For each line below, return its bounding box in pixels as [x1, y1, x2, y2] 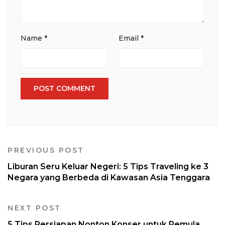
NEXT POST [8, 203, 61, 212]
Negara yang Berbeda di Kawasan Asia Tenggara [8, 172, 210, 182]
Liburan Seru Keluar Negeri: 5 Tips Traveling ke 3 [8, 161, 208, 171]
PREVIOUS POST [8, 145, 84, 155]
